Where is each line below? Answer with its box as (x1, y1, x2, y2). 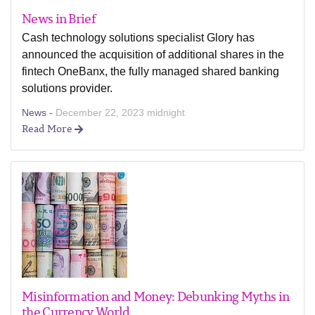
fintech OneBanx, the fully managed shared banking (22, 65, 279, 77)
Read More (22, 121, 75, 136)
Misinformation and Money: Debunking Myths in (22, 286, 290, 306)
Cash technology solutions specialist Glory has (22, 32, 255, 44)
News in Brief (22, 8, 96, 28)
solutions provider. (22, 82, 112, 94)
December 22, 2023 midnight (56, 107, 185, 118)
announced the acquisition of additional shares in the (22, 49, 284, 60)
